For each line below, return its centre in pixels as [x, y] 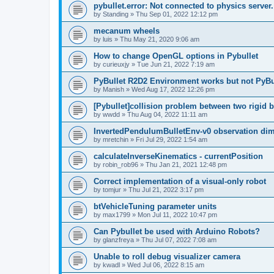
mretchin [116, 139]
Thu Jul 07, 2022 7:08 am [179, 240]
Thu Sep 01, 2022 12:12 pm [177, 14]
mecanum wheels [127, 31]
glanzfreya [118, 240]
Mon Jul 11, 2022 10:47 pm [177, 215]
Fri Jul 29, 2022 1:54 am [172, 139]
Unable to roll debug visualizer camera [167, 257]
